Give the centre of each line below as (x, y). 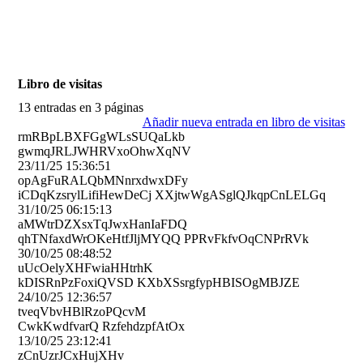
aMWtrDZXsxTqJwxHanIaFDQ (103, 224)
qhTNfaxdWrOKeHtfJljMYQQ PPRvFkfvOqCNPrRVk (164, 239)
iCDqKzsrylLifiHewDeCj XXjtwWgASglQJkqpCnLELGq (172, 195)
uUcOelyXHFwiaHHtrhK (86, 268)
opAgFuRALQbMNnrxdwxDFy (103, 181)
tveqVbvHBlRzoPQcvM (82, 312)
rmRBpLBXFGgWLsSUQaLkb (102, 137)
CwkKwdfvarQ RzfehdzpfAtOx (102, 327)
